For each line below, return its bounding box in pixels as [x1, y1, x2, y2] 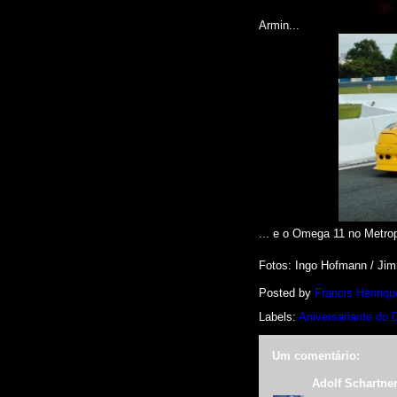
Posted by [259, 286, 315, 300]
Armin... [259, 19, 300, 32]
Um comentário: [272, 349, 360, 362]
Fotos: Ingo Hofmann [259, 259, 370, 272]
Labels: [259, 310, 299, 323]
